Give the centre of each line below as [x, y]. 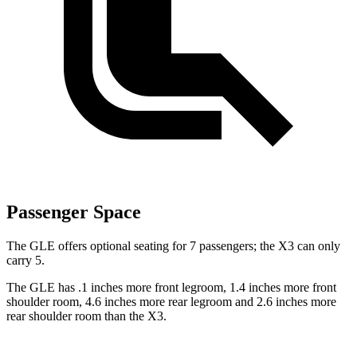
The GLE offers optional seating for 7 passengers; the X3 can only [173, 246]
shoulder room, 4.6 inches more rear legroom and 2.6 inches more [171, 302]
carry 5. [25, 261]
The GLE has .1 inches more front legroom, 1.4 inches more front [171, 288]
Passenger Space [74, 212]
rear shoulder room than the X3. [86, 316]
